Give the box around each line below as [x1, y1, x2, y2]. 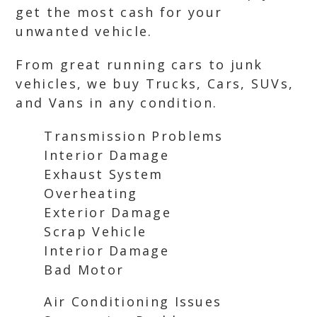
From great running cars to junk [16, 56, 263, 73]
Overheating [44, 185, 138, 202]
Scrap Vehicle [44, 223, 147, 240]
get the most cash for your [16, 4, 223, 21]
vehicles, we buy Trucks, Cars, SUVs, [16, 75, 294, 92]
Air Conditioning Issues [44, 293, 222, 310]
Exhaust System [44, 166, 163, 183]
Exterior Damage [44, 204, 171, 221]
